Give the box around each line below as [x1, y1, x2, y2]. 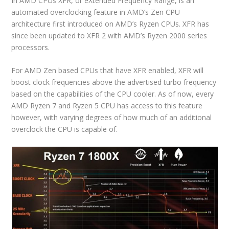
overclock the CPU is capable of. [11, 124, 118, 134]
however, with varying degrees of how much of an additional [11, 112, 212, 123]
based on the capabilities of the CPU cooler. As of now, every [11, 89, 214, 99]
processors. [11, 42, 50, 53]
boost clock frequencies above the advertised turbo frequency [11, 77, 217, 87]
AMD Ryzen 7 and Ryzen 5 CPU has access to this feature [11, 101, 203, 111]
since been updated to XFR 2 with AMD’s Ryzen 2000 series [11, 31, 208, 41]
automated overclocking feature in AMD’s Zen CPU [11, 7, 180, 17]
